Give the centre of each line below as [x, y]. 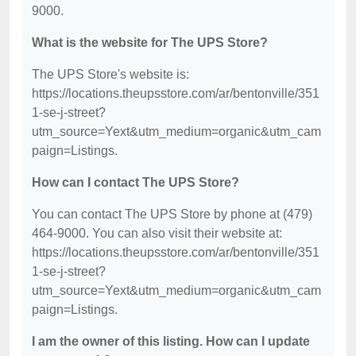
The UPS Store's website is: [110, 75]
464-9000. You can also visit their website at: [157, 234]
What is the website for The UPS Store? [150, 43]
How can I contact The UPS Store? [135, 183]
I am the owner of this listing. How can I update [171, 342]
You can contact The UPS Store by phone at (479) [172, 215]
